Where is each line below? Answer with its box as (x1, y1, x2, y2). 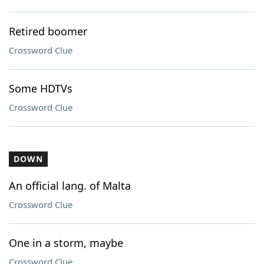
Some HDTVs (9, 81, 72, 95)
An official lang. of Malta (9, 179, 131, 193)
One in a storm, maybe (9, 236, 123, 250)
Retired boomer (9, 24, 87, 38)
